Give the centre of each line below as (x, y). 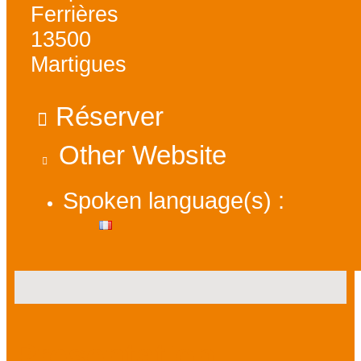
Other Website (143, 156)
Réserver (110, 117)
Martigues (79, 64)
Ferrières (75, 14)
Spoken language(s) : (174, 200)
